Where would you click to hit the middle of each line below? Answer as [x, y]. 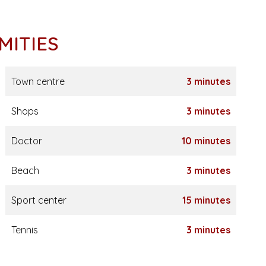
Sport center [39, 200]
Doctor [26, 141]
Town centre [38, 81]
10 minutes [206, 141]
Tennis [24, 230]
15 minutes [206, 200]
